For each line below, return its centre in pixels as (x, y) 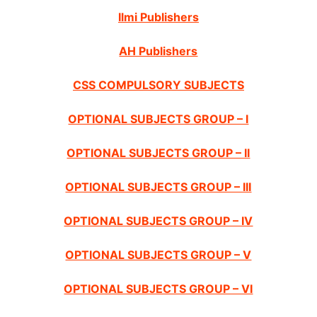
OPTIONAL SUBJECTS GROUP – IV (158, 221)
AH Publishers (158, 51)
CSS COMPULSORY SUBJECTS (158, 85)
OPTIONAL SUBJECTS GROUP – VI (158, 289)
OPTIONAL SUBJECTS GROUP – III (158, 187)
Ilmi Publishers (158, 17)
